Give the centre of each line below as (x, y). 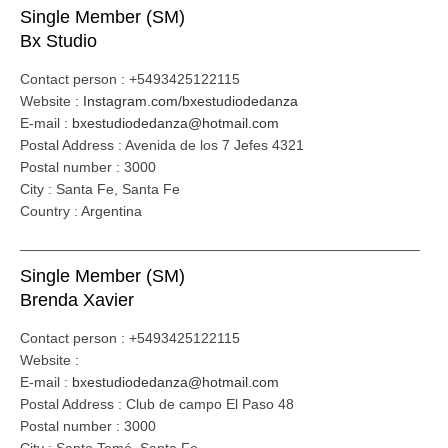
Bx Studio (58, 41)
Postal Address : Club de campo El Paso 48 (157, 404)
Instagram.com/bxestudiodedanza (190, 101)
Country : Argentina (81, 211)
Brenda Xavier (77, 300)
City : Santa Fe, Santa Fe (100, 189)
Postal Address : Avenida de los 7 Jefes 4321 (162, 145)
